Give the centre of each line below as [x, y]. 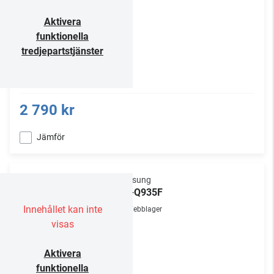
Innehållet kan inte [62, 209]
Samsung [133, 180]
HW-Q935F [139, 192]
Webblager [144, 209]
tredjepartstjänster [62, 51]
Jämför [51, 137]
